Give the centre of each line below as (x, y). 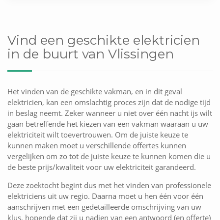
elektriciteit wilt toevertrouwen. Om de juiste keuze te (98, 135)
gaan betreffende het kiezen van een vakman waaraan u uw (108, 124)
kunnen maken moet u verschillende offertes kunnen (97, 146)
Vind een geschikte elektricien (104, 41)
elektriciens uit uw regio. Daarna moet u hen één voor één (105, 196)
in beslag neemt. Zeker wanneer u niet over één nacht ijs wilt (110, 113)
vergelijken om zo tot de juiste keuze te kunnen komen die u (109, 156)
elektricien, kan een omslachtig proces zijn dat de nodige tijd (109, 102)
